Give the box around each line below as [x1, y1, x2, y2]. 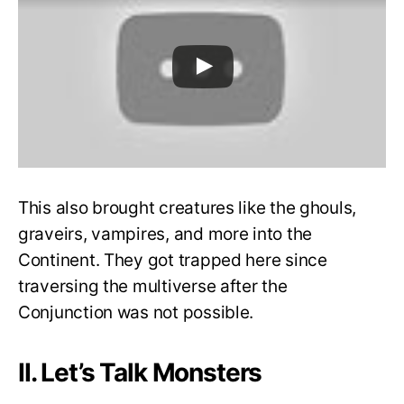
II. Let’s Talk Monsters [18, 356, 262, 388]
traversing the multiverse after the [18, 275, 288, 297]
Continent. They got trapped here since [18, 249, 327, 271]
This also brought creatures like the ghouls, [18, 197, 357, 218]
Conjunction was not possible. [18, 301, 254, 323]
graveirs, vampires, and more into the [18, 223, 313, 244]
